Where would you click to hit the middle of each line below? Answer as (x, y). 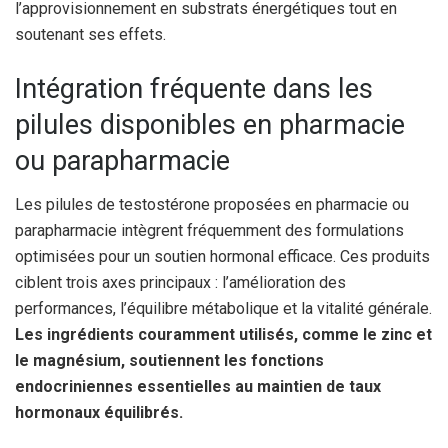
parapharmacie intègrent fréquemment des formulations (209, 231)
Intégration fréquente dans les (194, 88)
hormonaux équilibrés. (99, 413)
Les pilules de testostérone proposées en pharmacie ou (212, 205)
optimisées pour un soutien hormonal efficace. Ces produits (222, 257)
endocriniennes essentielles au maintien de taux (198, 387)
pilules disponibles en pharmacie (210, 124)
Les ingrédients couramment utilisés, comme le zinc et (223, 335)
